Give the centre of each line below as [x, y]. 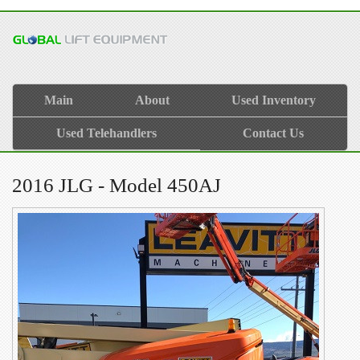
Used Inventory [274, 100]
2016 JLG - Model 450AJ [117, 185]
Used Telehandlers [106, 133]
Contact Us [274, 133]
